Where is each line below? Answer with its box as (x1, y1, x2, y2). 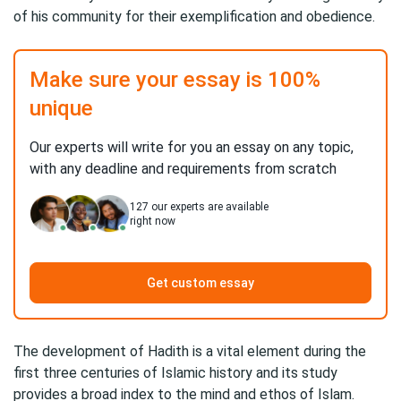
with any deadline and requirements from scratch (30, 160, 337, 177)
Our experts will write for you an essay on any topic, (30, 139, 354, 156)
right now (130, 215, 175, 227)
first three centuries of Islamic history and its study (13, 364, 337, 381)
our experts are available (149, 200, 269, 213)
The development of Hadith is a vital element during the (13, 343, 366, 360)
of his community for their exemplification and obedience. (13, 8, 375, 25)
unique (30, 96, 93, 121)
